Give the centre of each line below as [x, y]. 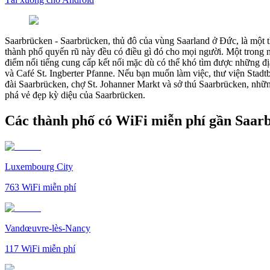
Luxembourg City [39, 166]
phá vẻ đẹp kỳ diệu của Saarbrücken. [75, 95]
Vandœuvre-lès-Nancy [48, 228]
